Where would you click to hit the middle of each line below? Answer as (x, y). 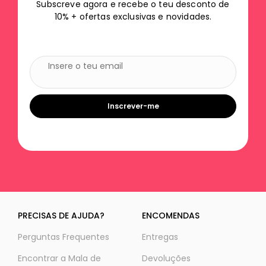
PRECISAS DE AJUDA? (61, 216)
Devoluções (166, 259)
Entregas (160, 237)
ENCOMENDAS (171, 216)
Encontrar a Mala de (59, 259)
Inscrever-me (133, 106)
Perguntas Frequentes (64, 237)
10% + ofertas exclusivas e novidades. (133, 16)
